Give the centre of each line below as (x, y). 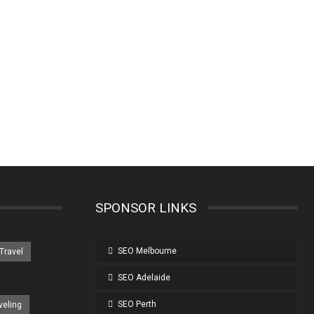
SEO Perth (137, 304)
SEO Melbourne (147, 251)
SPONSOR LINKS (146, 207)
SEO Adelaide (144, 277)
